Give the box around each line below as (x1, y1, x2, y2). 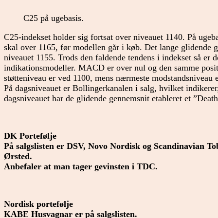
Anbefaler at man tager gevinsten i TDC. (4, 161, 158, 171)
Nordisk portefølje (4, 199, 73, 209)
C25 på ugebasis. (23, 13, 84, 23)
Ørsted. (4, 151, 32, 161)
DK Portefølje (4, 130, 56, 141)
